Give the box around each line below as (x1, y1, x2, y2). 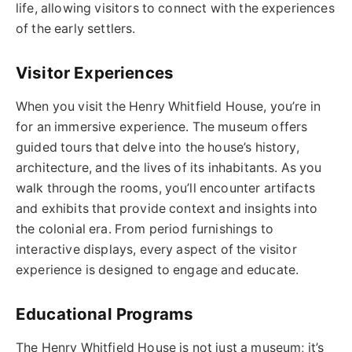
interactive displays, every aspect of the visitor (16, 242, 297, 258)
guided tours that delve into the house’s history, (16, 140, 299, 156)
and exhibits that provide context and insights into (16, 201, 318, 217)
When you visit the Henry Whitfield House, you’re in (16, 99, 321, 115)
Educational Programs (16, 303, 194, 324)
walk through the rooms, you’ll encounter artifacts (16, 181, 315, 196)
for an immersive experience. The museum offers (16, 119, 308, 135)
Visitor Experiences (16, 62, 174, 82)
